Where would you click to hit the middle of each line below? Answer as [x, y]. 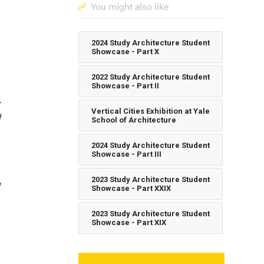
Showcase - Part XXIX [131, 188]
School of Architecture [133, 120]
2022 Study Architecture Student [150, 77]
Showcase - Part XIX [128, 222]
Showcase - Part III [126, 154]
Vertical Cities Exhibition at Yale [150, 111]
